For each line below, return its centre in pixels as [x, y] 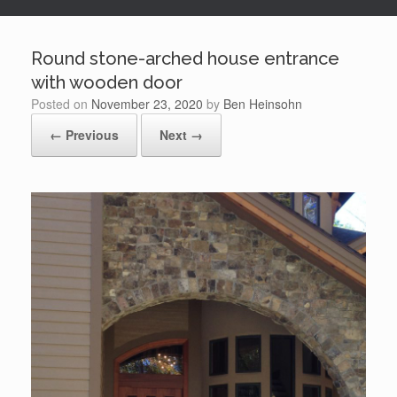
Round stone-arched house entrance [185, 58]
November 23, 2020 [147, 103]
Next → [181, 134]
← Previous [84, 134]
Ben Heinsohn [263, 103]
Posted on [65, 103]
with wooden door [107, 82]
